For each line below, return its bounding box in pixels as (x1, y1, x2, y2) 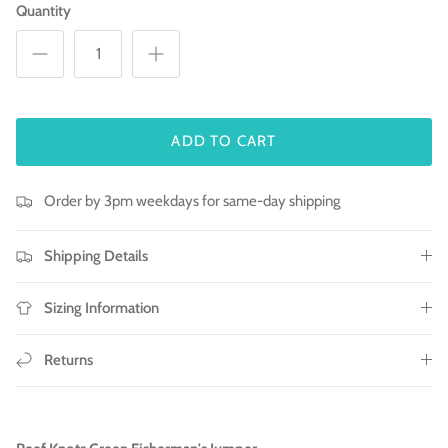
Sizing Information (44, 298, 159, 317)
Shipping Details (44, 246, 148, 265)
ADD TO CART (171, 132, 277, 151)
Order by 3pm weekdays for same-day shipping (44, 191, 340, 210)
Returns (44, 350, 93, 369)
